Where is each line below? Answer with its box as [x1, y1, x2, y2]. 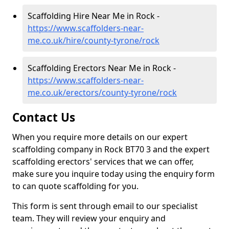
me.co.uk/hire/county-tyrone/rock [28, 35, 159, 46]
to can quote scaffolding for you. [12, 180, 139, 192]
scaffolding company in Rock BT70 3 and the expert [12, 144, 210, 155]
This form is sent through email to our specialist [12, 200, 198, 212]
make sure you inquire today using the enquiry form [12, 168, 215, 179]
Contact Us [12, 109, 75, 125]
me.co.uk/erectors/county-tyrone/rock [28, 87, 177, 98]
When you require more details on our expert [12, 131, 188, 143]
